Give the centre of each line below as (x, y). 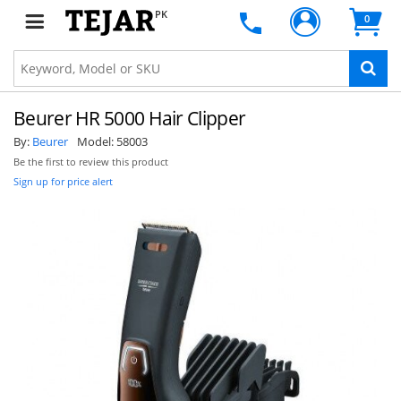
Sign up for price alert (63, 181)
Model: (97, 141)
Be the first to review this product (91, 162)
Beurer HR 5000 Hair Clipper (130, 118)
